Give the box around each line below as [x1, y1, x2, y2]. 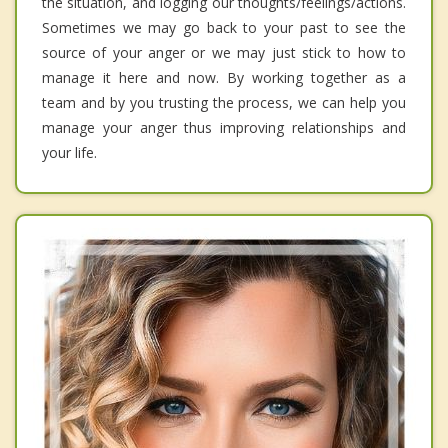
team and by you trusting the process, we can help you [42, 92, 406, 112]
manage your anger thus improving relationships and [42, 117, 406, 137]
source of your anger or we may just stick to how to [42, 42, 406, 62]
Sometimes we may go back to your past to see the [42, 17, 406, 37]
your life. [42, 142, 97, 162]
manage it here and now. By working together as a [42, 67, 406, 87]
